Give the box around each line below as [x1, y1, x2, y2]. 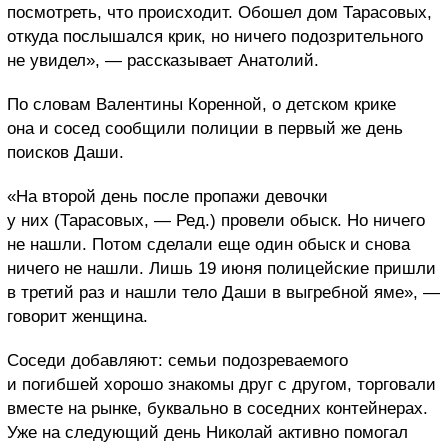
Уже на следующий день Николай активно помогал [7, 422, 408, 442]
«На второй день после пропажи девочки [7, 186, 328, 206]
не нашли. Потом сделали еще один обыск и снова [7, 234, 410, 254]
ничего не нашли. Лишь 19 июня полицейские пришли [7, 258, 436, 278]
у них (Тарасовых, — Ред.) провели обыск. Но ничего [7, 210, 425, 230]
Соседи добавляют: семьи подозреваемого [7, 350, 348, 370]
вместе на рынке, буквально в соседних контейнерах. [7, 398, 428, 418]
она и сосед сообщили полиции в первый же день [7, 118, 403, 138]
